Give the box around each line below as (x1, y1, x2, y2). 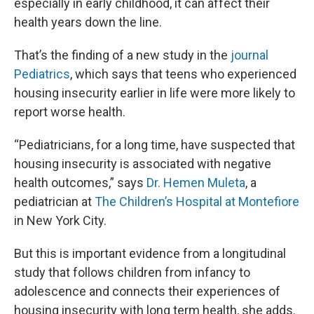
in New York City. (14, 213, 107, 228)
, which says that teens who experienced (70, 67, 296, 81)
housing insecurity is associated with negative (14, 156, 271, 171)
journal (231, 48, 268, 62)
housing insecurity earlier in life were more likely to (14, 86, 295, 100)
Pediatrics (14, 67, 70, 81)
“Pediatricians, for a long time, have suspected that (14, 137, 295, 152)
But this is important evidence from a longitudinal (14, 246, 286, 261)
